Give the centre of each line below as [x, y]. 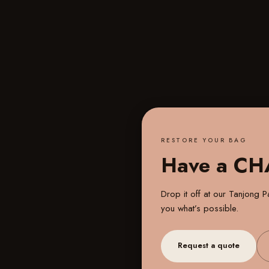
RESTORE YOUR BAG [204, 140]
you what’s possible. [200, 208]
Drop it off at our [195, 194]
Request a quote [209, 245]
